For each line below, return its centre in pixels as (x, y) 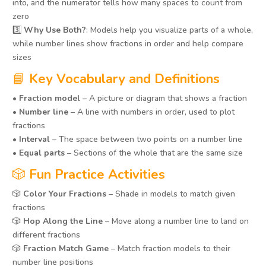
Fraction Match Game (66, 249)
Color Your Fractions (65, 194)
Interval (34, 140)
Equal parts (42, 153)
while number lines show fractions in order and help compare (128, 44)
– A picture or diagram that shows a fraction (164, 99)
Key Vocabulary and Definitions (124, 79)
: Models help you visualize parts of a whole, (170, 30)
